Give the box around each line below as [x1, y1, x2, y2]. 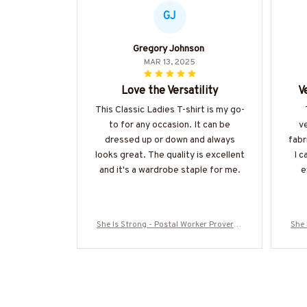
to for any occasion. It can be [109, 119, 230, 131]
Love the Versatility [121, 84, 218, 98]
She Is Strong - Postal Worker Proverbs [97, 219, 243, 230]
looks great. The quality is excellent [95, 149, 245, 161]
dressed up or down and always [104, 134, 235, 146]
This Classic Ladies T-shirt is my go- [95, 103, 245, 116]
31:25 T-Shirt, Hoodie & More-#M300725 [94, 232, 245, 243]
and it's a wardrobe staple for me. [99, 164, 241, 176]
